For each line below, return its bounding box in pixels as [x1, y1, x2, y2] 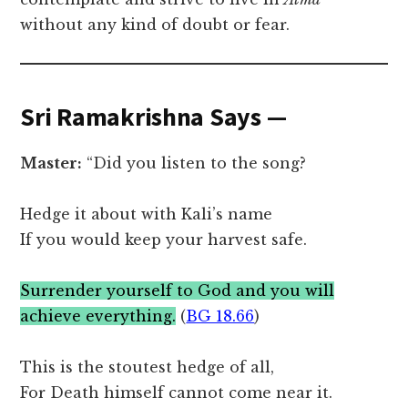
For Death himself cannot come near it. [20, 383, 333, 403]
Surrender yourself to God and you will [20, 281, 335, 301]
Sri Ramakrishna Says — [20, 100, 287, 134]
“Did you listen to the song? [82, 154, 307, 173]
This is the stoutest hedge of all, [20, 358, 275, 377]
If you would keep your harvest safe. [20, 230, 308, 250]
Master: [20, 154, 83, 173]
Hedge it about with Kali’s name [20, 205, 273, 224]
